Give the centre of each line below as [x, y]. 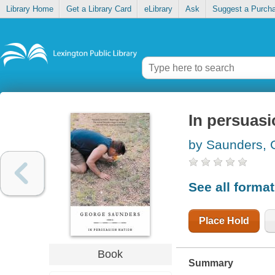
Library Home [29, 9]
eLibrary [158, 9]
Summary [211, 263]
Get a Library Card [99, 9]
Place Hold [224, 220]
